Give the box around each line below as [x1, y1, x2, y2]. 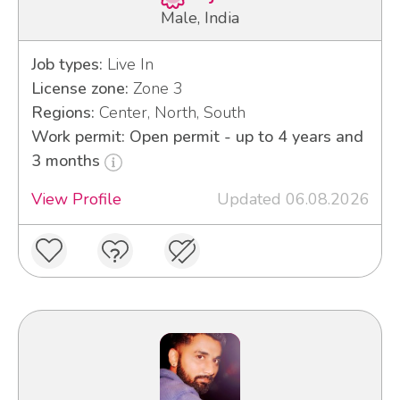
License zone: [30, 78, 129, 100]
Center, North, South [94, 102, 246, 124]
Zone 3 [128, 78, 183, 100]
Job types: [30, 54, 103, 76]
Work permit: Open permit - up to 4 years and [30, 126, 363, 148]
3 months [30, 150, 104, 172]
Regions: [30, 102, 95, 124]
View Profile [30, 188, 121, 211]
